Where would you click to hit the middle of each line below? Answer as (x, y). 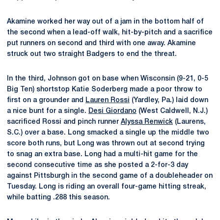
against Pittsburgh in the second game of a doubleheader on (110, 176)
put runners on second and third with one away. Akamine (101, 43)
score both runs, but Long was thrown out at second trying (106, 144)
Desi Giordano (112, 111)
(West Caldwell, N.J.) (172, 111)
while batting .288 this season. (58, 198)
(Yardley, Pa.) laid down (169, 100)
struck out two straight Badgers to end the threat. (92, 54)
